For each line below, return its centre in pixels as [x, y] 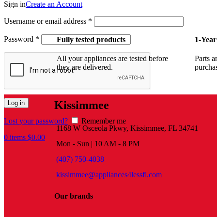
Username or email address [46, 21]
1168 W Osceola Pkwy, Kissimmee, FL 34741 [127, 128]
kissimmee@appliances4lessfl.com [109, 175]
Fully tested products [91, 39]
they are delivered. [85, 67]
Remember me [104, 121]
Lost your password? [36, 121]
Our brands [74, 196]
